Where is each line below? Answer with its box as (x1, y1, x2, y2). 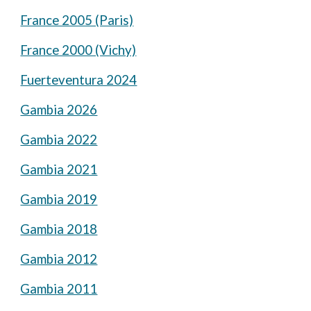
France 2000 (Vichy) (20, 42, 137, 58)
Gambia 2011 (20, 281, 98, 296)
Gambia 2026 (20, 102, 98, 117)
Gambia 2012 (20, 251, 98, 267)
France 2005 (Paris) (20, 12, 134, 28)
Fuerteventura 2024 (20, 72, 137, 87)
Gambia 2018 (20, 221, 98, 237)
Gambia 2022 (20, 132, 98, 147)
